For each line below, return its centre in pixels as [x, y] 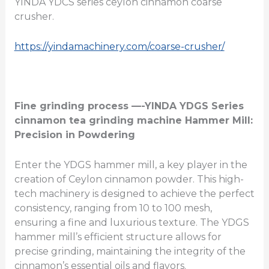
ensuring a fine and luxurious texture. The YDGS [131, 222]
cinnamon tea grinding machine [98, 121]
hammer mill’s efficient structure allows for [118, 237]
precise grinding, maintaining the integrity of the [130, 251]
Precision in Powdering [74, 135]
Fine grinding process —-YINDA [97, 106]
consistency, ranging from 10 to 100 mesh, [113, 208]
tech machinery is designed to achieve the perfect [134, 193]
